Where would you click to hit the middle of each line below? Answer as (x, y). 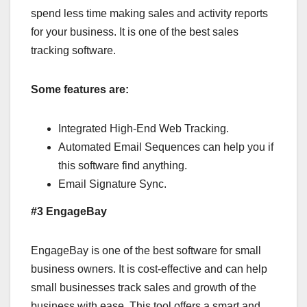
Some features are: (80, 90)
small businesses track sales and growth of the (144, 287)
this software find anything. (123, 166)
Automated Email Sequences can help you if (166, 147)
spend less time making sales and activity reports (149, 14)
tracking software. (73, 51)
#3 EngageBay (69, 211)
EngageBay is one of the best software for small (146, 250)
